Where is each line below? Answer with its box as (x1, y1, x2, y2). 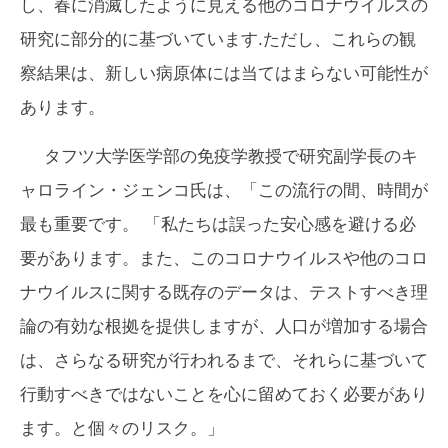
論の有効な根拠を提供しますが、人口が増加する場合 (20, 317, 428, 337)
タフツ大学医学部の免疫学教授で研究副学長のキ (44, 147, 418, 167)
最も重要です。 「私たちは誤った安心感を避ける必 (20, 215, 416, 235)
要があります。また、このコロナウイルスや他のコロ (20, 249, 428, 269)
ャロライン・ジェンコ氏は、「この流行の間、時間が (20, 181, 428, 201)
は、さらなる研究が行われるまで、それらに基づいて (20, 351, 428, 371)
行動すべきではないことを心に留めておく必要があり (20, 385, 428, 405)
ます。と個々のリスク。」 (20, 419, 224, 439)
